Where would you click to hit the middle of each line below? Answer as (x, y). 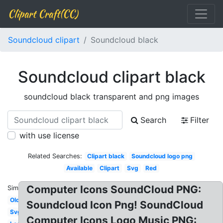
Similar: (18, 188)
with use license (49, 135)
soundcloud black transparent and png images (111, 97)
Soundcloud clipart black (111, 77)
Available (79, 168)
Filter (200, 120)
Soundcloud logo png (162, 156)
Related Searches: (55, 156)
